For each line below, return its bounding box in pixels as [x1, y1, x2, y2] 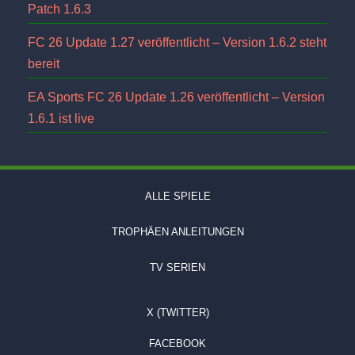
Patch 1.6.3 [28, 2, 91, 17]
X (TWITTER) [146, 306, 209, 319]
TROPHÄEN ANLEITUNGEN [111, 225, 244, 238]
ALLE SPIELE [144, 189, 211, 202]
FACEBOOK [149, 337, 206, 349]
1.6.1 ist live [28, 112, 94, 126]
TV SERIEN [150, 261, 205, 273]
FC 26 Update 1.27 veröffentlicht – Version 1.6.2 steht [28, 36, 326, 50]
